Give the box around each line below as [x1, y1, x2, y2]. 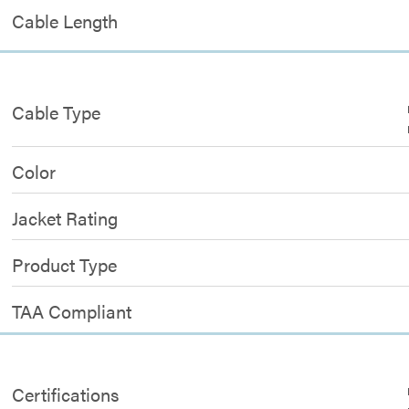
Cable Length [12, 6, 119, 34]
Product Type [12, 250, 118, 278]
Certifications [12, 380, 120, 407]
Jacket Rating [12, 204, 119, 231]
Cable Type [12, 98, 101, 125]
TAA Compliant [12, 297, 132, 324]
